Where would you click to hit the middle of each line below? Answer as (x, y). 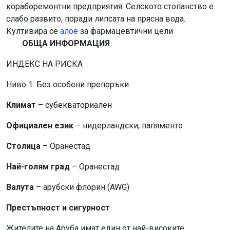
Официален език (40, 126)
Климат (21, 105)
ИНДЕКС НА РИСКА (44, 64)
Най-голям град (38, 167)
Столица (23, 146)
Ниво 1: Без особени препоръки (68, 84)
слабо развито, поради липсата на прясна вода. (96, 19)
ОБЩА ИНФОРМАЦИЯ (66, 43)
